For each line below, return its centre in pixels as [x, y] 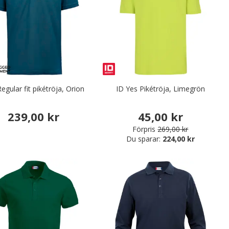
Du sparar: [144, 139]
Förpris [144, 129]
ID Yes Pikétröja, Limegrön [160, 89]
